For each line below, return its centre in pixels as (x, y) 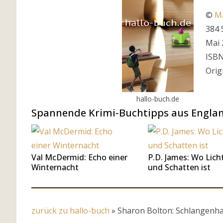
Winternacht (55, 167)
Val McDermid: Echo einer (79, 157)
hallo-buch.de (158, 99)
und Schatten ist (179, 167)
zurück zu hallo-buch (70, 211)
